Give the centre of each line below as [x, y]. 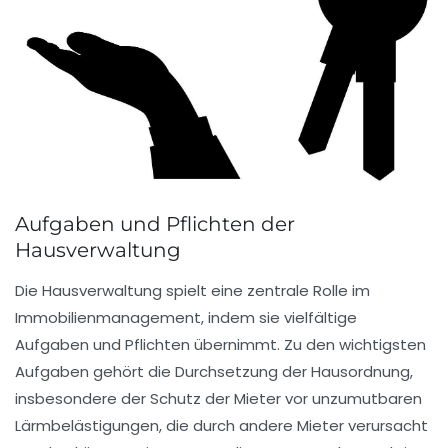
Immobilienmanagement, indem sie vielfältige [186, 318]
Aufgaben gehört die [95, 372]
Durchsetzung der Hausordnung [292, 372]
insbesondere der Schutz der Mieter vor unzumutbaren [218, 399]
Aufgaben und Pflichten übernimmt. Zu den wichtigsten [220, 345]
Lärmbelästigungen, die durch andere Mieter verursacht [221, 426]
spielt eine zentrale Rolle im [266, 291]
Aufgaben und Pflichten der [155, 224]
